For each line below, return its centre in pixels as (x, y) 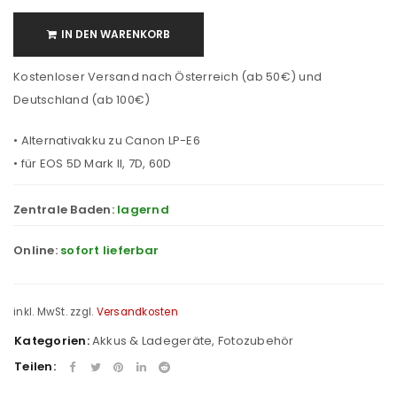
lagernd (143, 210)
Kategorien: (52, 340)
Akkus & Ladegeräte (152, 340)
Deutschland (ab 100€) (82, 100)
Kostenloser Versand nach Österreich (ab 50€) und (167, 77)
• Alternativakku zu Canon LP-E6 (107, 140)
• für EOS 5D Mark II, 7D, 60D (93, 163)
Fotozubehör (256, 340)
